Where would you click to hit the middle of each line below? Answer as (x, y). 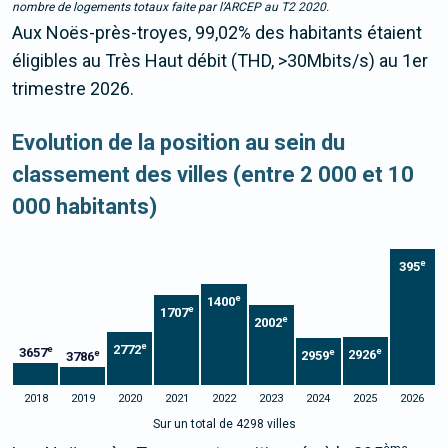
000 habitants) (84, 207)
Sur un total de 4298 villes (224, 424)
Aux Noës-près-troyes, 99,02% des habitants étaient (217, 33)
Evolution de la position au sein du (178, 143)
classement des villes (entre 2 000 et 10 (213, 175)
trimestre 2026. (73, 89)
